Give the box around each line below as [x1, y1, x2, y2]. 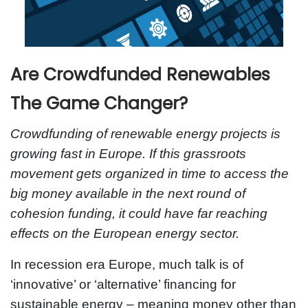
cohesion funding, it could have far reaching [10, 206, 267, 221]
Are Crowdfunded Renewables [10, 62, 270, 87]
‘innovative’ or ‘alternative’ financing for [10, 276, 236, 291]
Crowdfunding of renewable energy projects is [10, 126, 280, 141]
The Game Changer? [10, 91, 188, 115]
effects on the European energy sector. [10, 225, 239, 241]
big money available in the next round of [10, 186, 245, 201]
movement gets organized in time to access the [10, 166, 289, 181]
